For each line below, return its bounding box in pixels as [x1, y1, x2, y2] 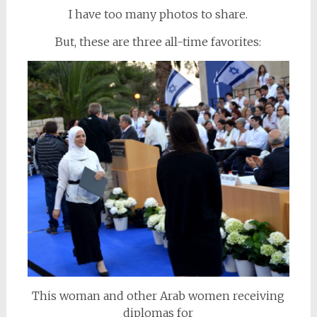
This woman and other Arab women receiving [32, 289, 285, 304]
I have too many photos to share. [69, 7, 248, 22]
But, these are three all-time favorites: [55, 35, 262, 50]
